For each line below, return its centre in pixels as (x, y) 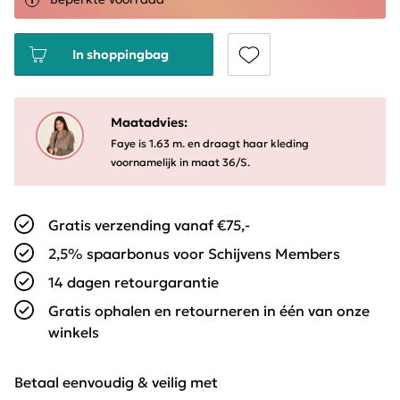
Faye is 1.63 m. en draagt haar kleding (210, 144)
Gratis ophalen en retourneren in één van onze (209, 311)
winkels (74, 333)
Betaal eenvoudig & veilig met (116, 383)
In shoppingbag (121, 55)
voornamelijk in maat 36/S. (180, 162)
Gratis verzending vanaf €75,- (149, 225)
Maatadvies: (149, 123)
